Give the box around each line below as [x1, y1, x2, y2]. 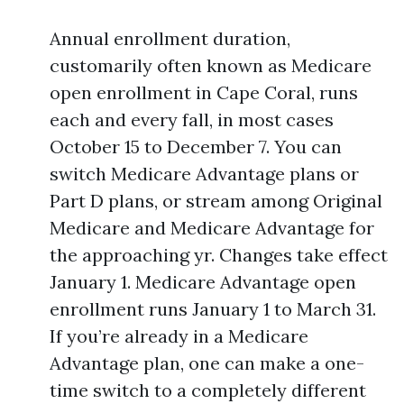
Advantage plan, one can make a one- [50, 352, 364, 374]
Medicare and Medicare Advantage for [50, 216, 374, 239]
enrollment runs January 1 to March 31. [50, 298, 376, 320]
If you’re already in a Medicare [50, 325, 308, 347]
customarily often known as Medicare [50, 54, 372, 77]
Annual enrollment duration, [50, 27, 290, 50]
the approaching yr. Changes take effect [50, 243, 388, 266]
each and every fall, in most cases [50, 108, 334, 131]
